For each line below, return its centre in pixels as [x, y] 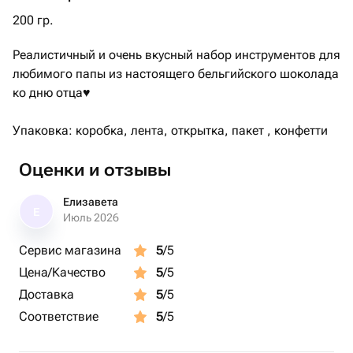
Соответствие [59, 316]
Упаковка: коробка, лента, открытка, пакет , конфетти [170, 130]
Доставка [46, 294]
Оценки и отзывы [95, 170]
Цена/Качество [62, 272]
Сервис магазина [70, 250]
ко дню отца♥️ [52, 93]
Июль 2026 [91, 217]
